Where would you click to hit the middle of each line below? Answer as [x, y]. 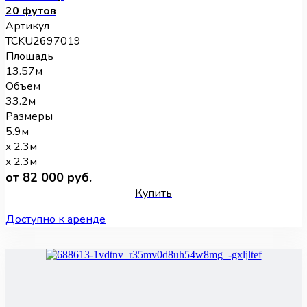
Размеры [29, 117]
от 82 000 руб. [49, 178]
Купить [153, 194]
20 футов [31, 11]
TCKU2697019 [43, 41]
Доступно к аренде [56, 220]
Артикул [27, 26]
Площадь [29, 57]
